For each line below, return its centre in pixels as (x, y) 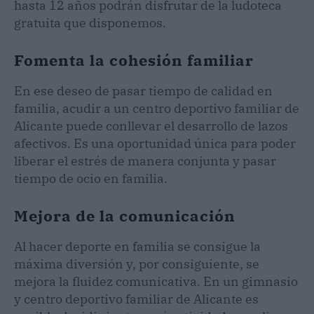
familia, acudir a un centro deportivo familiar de (157, 108)
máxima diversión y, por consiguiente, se (137, 264)
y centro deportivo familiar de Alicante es (136, 299)
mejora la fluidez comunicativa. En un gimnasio (156, 281)
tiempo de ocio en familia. (92, 178)
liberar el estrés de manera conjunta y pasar (145, 161)
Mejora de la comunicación (125, 215)
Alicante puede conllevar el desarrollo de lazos (151, 125)
